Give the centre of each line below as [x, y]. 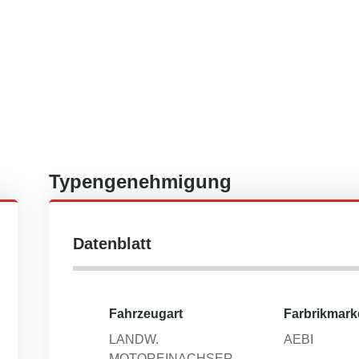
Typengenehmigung [140, 182]
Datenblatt [112, 244]
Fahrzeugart [146, 314]
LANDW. [134, 339]
